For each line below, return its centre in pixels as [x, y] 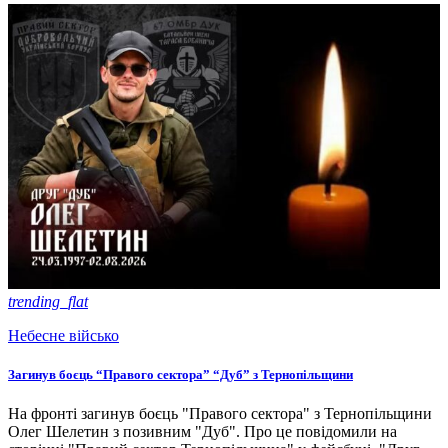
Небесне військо [63, 335]
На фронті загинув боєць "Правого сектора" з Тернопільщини [220, 413]
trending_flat [48, 301]
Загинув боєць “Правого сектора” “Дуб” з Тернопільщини [180, 374]
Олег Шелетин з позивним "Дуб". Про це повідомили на [202, 431]
